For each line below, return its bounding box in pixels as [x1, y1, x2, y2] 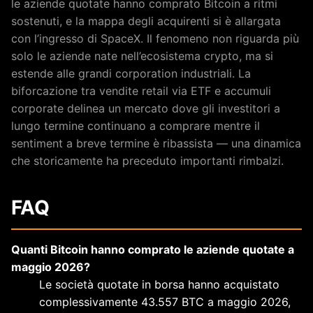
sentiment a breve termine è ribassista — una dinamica [11, 136, 301, 150]
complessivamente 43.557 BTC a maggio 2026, [39, 294, 291, 309]
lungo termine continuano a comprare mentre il [11, 118, 260, 133]
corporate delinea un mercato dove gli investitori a [11, 101, 280, 115]
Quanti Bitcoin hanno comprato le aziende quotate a [11, 242, 294, 256]
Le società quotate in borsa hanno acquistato [39, 277, 279, 291]
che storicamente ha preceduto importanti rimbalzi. [11, 153, 284, 168]
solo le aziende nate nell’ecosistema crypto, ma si [11, 48, 273, 63]
